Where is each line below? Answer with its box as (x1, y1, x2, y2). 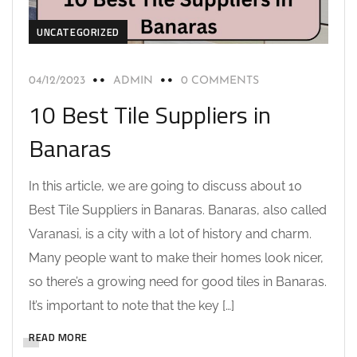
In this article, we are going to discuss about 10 (29, 178, 302, 194)
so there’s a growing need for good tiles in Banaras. (29, 274, 327, 289)
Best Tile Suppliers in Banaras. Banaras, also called (29, 202, 327, 218)
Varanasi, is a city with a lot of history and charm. (29, 226, 312, 241)
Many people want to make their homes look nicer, (29, 250, 324, 265)
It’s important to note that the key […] (29, 298, 234, 313)
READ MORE (29, 329, 88, 345)
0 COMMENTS (181, 75, 259, 87)
